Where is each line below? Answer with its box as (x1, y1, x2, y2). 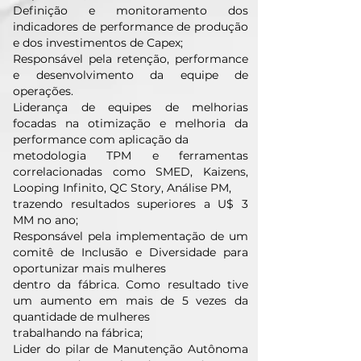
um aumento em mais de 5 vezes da (13, 293, 248, 308)
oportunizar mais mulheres (13, 261, 166, 276)
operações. (13, 84, 73, 98)
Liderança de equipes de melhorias (13, 100, 248, 114)
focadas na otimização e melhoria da (13, 116, 248, 131)
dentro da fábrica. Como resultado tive (13, 277, 248, 292)
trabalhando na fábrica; (13, 326, 143, 340)
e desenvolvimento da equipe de (13, 68, 248, 82)
